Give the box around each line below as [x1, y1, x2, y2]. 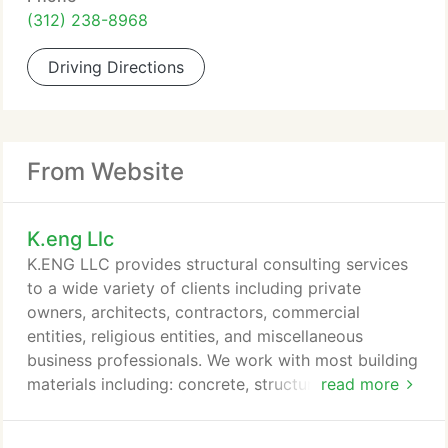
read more [320, 374, 399, 394]
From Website [27, 157, 184, 186]
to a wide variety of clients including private [27, 278, 361, 298]
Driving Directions [48, 57, 184, 77]
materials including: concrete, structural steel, [27, 374, 371, 394]
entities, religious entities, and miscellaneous [27, 326, 363, 346]
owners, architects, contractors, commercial [27, 302, 360, 322]
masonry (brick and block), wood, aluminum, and [27, 398, 397, 418]
